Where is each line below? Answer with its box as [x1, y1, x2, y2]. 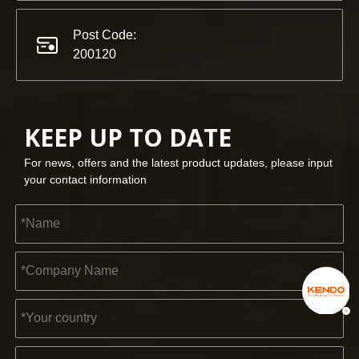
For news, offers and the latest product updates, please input [24, 155, 333, 169]
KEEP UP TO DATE [24, 120, 232, 154]
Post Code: [73, 27, 136, 42]
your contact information [24, 172, 147, 186]
